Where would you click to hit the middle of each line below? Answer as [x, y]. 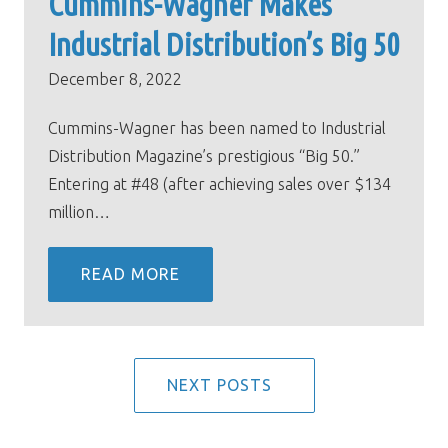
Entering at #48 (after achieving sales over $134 [219, 183]
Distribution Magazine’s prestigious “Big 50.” [204, 155]
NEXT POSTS [224, 384]
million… [79, 211]
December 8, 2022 [115, 79]
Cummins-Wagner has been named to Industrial [217, 127]
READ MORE [130, 273]
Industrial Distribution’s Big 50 [223, 45]
